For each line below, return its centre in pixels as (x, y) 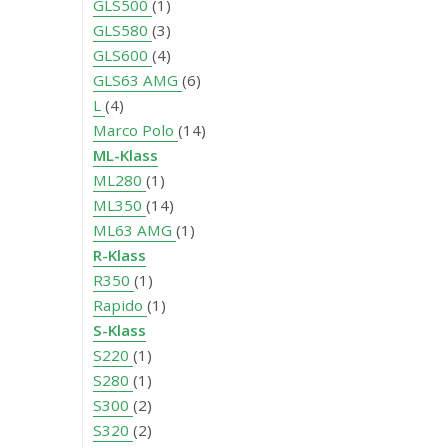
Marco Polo (135, 130)
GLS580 (122, 30)
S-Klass (119, 330)
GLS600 (122, 55)
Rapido (120, 305)
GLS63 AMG (137, 80)
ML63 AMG (134, 230)
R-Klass (119, 255)
